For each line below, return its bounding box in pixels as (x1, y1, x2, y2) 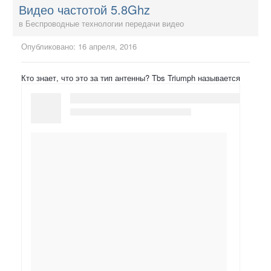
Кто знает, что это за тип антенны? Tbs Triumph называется (21, 72, 240, 84)
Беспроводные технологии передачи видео (25, 18, 184, 30)
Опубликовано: (21, 41, 78, 53)
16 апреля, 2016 (78, 41, 137, 53)
